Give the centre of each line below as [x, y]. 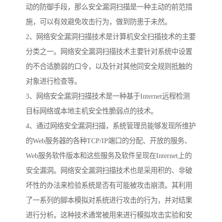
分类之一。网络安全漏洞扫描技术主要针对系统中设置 [109, 52]
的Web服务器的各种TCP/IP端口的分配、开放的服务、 [109, 141]
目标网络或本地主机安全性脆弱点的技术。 [92, 111]
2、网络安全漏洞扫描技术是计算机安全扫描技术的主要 [111, 37]
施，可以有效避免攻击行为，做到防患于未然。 [99, 22]
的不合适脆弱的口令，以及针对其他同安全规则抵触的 [109, 67]
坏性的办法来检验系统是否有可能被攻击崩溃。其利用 [109, 186]
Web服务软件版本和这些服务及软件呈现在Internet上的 [109, 156]
